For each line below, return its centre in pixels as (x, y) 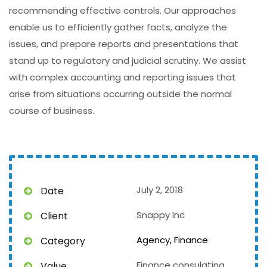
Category (63, 241)
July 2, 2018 (160, 190)
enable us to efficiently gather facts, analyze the (118, 27)
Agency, (154, 240)
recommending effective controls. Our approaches (122, 10)
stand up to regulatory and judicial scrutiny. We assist (128, 60)
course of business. (52, 111)
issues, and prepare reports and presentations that (124, 44)
